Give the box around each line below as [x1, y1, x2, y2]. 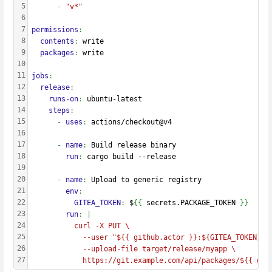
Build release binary [91, 140, 176, 149]
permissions [32, 25, 78, 34]
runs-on [32, 94, 78, 103]
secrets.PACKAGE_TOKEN [142, 198, 240, 207]
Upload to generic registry [91, 175, 202, 184]
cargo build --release [87, 152, 176, 161]
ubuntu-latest [87, 94, 142, 103]
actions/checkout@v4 [91, 117, 172, 126]
